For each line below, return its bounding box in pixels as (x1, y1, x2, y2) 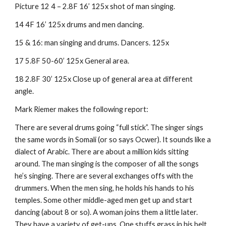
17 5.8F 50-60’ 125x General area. (15, 56, 130, 65)
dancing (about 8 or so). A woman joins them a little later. (15, 208, 198, 216)
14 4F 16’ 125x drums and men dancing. (15, 20, 144, 29)
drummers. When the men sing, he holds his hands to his (15, 184, 195, 192)
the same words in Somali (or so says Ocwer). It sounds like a (15, 135, 211, 144)
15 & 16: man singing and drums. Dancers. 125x (15, 38, 169, 47)
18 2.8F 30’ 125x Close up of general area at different (15, 75, 193, 83)
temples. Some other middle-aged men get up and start (15, 196, 193, 204)
